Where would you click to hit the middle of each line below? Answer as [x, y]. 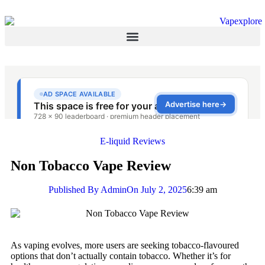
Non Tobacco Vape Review [91, 166]
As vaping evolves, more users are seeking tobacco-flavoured [125, 245]
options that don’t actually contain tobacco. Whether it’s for [121, 256]
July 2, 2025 [164, 190]
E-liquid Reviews [132, 141]
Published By [73, 190]
